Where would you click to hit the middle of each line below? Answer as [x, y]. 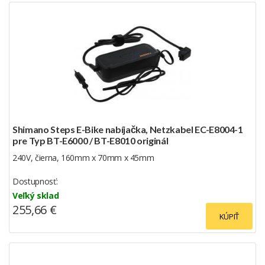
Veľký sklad [36, 195]
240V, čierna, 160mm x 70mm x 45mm [83, 157]
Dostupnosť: [35, 181]
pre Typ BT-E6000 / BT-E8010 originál [91, 140]
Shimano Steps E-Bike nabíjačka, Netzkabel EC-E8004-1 [128, 129]
